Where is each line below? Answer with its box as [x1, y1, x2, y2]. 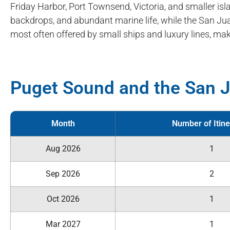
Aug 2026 [45, 143, 81, 154]
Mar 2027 [45, 219, 81, 229]
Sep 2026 [46, 168, 80, 179]
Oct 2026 [46, 194, 80, 204]
